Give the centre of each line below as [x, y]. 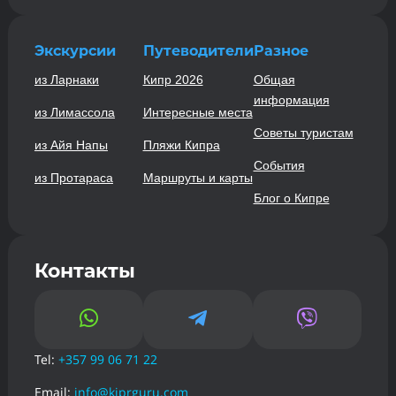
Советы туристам [303, 132]
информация [291, 99]
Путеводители [198, 50]
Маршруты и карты [198, 177]
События [279, 165]
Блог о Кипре [291, 198]
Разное [281, 50]
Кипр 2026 [173, 79]
